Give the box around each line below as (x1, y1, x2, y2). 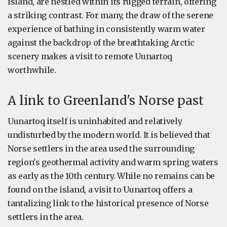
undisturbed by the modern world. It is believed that (8, 130, 210, 140)
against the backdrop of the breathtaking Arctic (8, 37, 195, 48)
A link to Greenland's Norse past (8, 93, 204, 109)
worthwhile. (8, 65, 56, 75)
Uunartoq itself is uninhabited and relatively (8, 116, 182, 127)
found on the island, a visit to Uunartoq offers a (8, 184, 193, 195)
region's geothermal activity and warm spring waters (8, 157, 218, 168)
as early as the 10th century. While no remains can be (8, 171, 215, 181)
